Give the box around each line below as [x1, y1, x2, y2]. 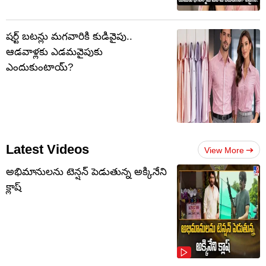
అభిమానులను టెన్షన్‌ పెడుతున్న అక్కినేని [6, 166, 167, 178]
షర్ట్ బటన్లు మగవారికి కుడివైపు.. [6, 31, 132, 43]
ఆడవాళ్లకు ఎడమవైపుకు [6, 46, 103, 58]
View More [204, 145, 244, 156]
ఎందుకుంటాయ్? [6, 62, 73, 74]
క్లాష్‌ [6, 182, 21, 194]
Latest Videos [6, 142, 89, 157]
